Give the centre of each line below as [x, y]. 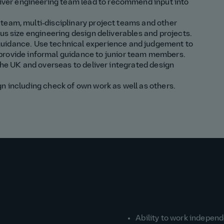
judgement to [169, 45]
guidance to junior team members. [122, 55]
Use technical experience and [89, 45]
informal [43, 55]
